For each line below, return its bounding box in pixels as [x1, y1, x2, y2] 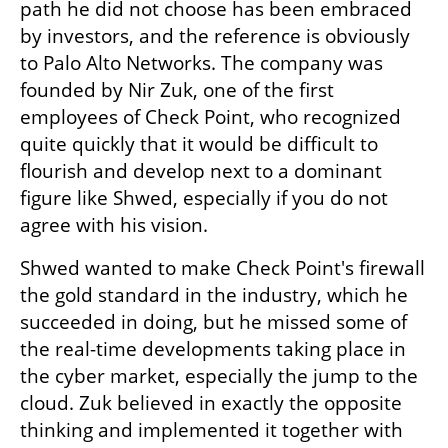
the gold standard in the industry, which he [20, 282, 408, 309]
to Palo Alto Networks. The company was [20, 50, 383, 77]
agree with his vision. [20, 212, 208, 239]
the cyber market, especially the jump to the [20, 363, 418, 390]
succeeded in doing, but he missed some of [20, 309, 407, 336]
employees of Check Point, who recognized [20, 104, 401, 131]
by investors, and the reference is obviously [20, 23, 410, 50]
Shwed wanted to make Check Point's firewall [20, 255, 425, 282]
